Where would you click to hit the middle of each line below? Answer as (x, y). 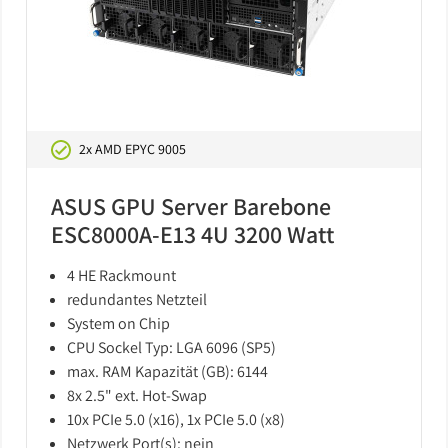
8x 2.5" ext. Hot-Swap (137, 395)
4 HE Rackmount (121, 275)
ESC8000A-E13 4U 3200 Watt (192, 234)
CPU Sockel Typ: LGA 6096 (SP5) (171, 347)
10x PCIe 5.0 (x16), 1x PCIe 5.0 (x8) (176, 419)
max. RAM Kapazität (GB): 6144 (167, 371)
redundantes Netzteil (137, 299)
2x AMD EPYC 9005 (132, 149)
